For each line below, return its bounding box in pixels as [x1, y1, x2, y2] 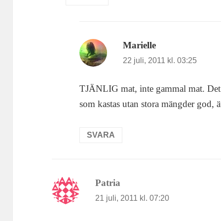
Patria [95, 178, 121, 188]
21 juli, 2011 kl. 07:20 [95, 194, 170, 203]
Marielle [123, 39, 156, 50]
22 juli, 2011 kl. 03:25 [123, 56, 197, 65]
